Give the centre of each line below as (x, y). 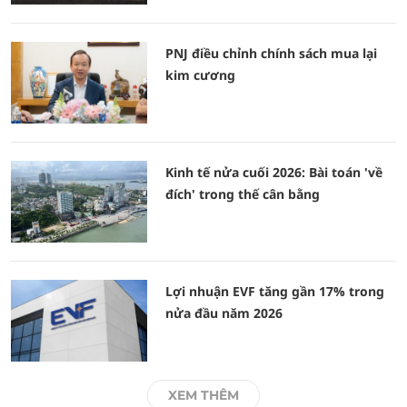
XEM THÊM (203, 395)
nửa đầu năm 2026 (224, 313)
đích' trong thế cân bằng (243, 194)
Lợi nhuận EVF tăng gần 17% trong (275, 291)
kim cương (200, 75)
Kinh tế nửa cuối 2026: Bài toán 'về (274, 172)
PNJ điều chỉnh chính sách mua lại (271, 53)
